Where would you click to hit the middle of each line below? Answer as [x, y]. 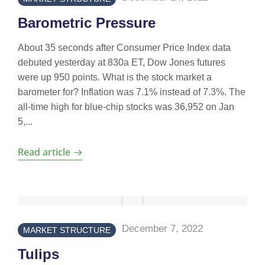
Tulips [38, 254]
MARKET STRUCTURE [67, 230]
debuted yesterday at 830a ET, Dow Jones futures [122, 62]
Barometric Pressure [87, 23]
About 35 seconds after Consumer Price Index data [124, 48]
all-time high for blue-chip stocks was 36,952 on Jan [126, 107]
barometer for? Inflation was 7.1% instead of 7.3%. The [132, 92]
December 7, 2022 [162, 229]
